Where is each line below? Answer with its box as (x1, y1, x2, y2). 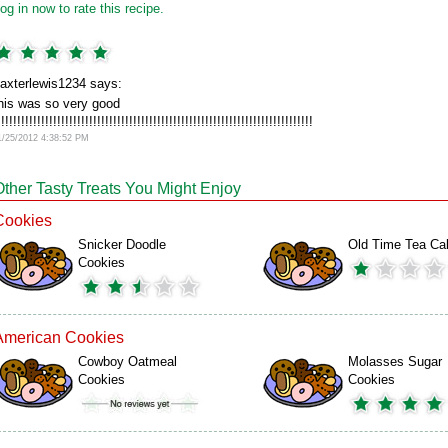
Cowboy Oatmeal (78, 354, 177, 369)
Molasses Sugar (348, 354, 442, 369)
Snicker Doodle (78, 237, 166, 252)
